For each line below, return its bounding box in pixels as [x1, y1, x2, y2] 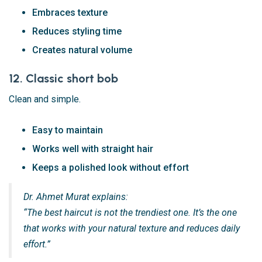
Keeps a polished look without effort [32, 162, 189, 174]
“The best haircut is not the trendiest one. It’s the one [23, 207, 237, 219]
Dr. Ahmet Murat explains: [23, 191, 128, 203]
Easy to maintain [32, 125, 103, 136]
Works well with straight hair [32, 143, 153, 155]
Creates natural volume [32, 44, 132, 56]
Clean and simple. [9, 94, 81, 105]
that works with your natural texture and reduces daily [23, 223, 240, 235]
